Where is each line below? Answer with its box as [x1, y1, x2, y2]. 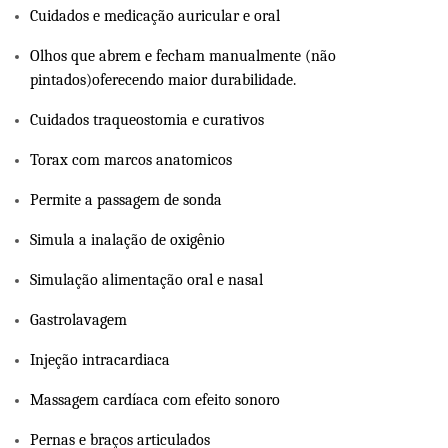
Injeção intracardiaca [30, 350, 170, 369]
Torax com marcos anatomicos [30, 150, 232, 169]
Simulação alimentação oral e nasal [30, 270, 263, 289]
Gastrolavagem [30, 310, 127, 329]
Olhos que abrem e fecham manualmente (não [30, 46, 336, 65]
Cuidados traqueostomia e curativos [30, 110, 264, 129]
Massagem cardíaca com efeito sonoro [30, 390, 280, 409]
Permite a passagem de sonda [30, 190, 222, 209]
